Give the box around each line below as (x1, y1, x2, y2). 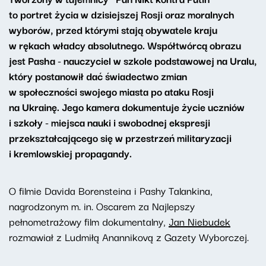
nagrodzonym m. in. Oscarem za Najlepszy (9, 198, 195, 214)
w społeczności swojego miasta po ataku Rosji (9, 83, 214, 100)
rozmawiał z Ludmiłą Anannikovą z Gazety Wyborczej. (9, 229, 249, 245)
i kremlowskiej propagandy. (9, 145, 132, 161)
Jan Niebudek (169, 213, 230, 230)
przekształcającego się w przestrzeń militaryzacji (9, 129, 232, 146)
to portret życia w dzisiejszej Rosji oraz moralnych (9, 6, 235, 23)
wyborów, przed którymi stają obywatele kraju (9, 21, 217, 38)
